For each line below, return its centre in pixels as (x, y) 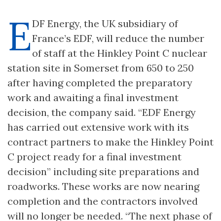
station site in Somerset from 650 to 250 (101, 68)
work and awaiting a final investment (93, 97)
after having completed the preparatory (100, 82)
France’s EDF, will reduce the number (118, 38)
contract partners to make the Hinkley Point (110, 142)
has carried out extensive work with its (98, 127)
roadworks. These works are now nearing (103, 186)
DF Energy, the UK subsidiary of (105, 23)
